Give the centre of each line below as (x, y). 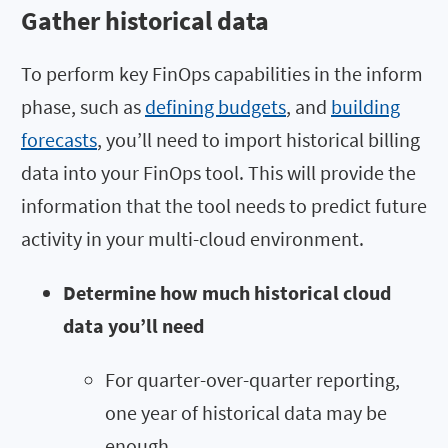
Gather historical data (145, 20)
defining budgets (215, 106)
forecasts (59, 139)
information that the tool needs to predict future (224, 205)
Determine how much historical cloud (227, 292)
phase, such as (83, 106)
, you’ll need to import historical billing (258, 139)
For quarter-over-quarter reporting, (252, 379)
